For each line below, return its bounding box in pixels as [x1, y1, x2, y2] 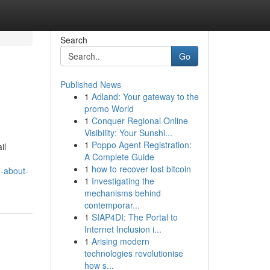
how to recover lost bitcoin [91, 163, 191, 175]
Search [60, 34, 87, 46]
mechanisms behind [84, 187, 161, 199]
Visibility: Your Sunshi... [84, 127, 172, 139]
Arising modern [91, 235, 149, 247]
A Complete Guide [84, 151, 154, 163]
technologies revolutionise [84, 247, 183, 259]
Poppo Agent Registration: [91, 139, 192, 151]
